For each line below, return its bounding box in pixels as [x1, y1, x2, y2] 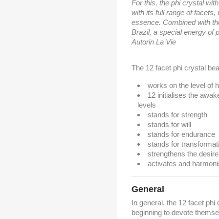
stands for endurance [148, 130, 215, 138]
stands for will [148, 120, 191, 129]
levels [137, 101, 156, 109]
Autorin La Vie [131, 38, 176, 46]
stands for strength [148, 110, 207, 119]
